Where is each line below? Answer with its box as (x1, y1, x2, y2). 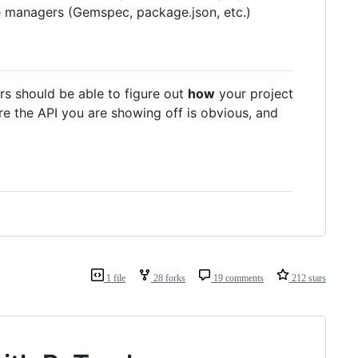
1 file (104, 272, 125, 284)
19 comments (211, 272, 264, 284)
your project (215, 86, 293, 102)
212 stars (289, 272, 326, 284)
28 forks (151, 272, 185, 284)
